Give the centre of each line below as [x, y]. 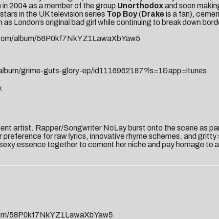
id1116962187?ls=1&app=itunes [150, 71]
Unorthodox [141, 6]
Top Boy [122, 14]
